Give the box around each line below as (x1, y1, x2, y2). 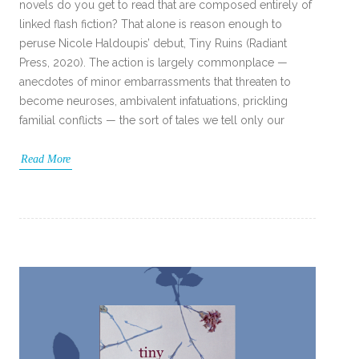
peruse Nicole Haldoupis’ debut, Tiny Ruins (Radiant (19, 36, 287, 50)
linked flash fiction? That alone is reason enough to (19, 17, 282, 30)
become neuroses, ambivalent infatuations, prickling (19, 94, 288, 107)
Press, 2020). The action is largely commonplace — (19, 55, 288, 69)
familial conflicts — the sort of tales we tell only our (19, 113, 284, 127)
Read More (21, 152, 71, 165)
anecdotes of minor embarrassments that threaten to (19, 75, 291, 88)
